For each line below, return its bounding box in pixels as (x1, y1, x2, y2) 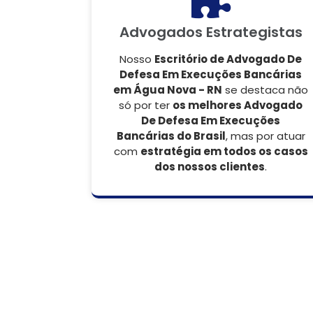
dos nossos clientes (154, 159, 265, 174)
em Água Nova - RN (113, 82, 222, 97)
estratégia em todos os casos (140, 144, 308, 159)
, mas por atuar (225, 129, 305, 143)
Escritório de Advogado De (154, 52, 302, 66)
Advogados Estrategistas (119, 22, 303, 42)
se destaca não (222, 82, 308, 97)
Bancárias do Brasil (116, 129, 226, 143)
